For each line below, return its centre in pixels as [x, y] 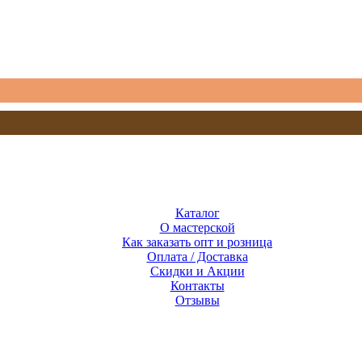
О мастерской [197, 227]
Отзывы [197, 300]
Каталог [197, 213]
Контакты [197, 286]
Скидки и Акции [197, 271]
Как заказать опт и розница [197, 242]
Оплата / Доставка [197, 257]
